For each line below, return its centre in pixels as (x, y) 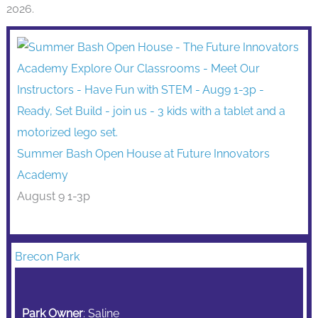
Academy (42, 175)
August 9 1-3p (53, 196)
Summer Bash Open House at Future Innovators (143, 153)
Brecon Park (47, 256)
